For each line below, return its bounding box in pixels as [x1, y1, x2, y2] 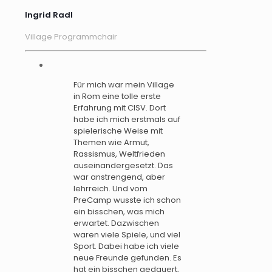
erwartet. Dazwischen [73, 217, 159, 229]
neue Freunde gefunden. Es [73, 252, 182, 264]
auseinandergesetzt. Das [73, 160, 173, 172]
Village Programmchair [25, 31, 117, 43]
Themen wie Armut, [73, 137, 149, 149]
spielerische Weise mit [73, 125, 163, 137]
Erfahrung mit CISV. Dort [73, 102, 166, 114]
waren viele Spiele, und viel [73, 229, 180, 241]
